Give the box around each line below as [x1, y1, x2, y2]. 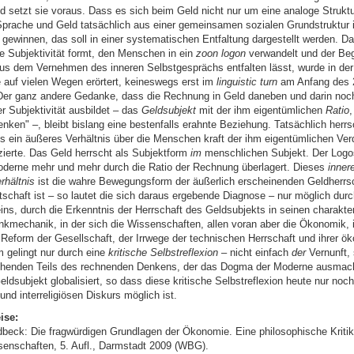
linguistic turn [216, 76, 277, 88]
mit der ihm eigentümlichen [195, 104, 326, 117]
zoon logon [195, 47, 246, 60]
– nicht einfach [217, 247, 292, 259]
